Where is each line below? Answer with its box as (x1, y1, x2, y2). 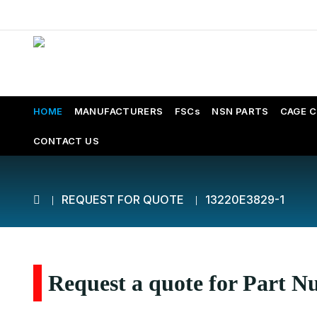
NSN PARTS (212, 105, 269, 117)
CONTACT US (33, 135, 99, 146)
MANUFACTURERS (74, 105, 163, 117)
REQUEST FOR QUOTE (62, 192, 184, 207)
